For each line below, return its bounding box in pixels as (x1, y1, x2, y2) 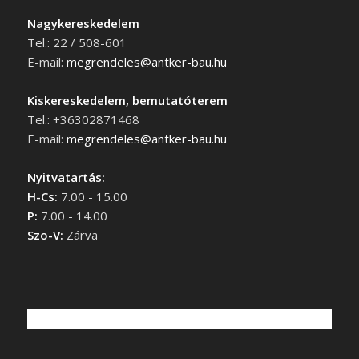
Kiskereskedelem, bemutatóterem (26, 91, 228, 108)
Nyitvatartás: (26, 168, 105, 185)
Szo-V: (26, 226, 63, 243)
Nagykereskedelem (26, 14, 139, 31)
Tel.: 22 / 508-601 (26, 34, 127, 50)
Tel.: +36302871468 (26, 111, 139, 127)
